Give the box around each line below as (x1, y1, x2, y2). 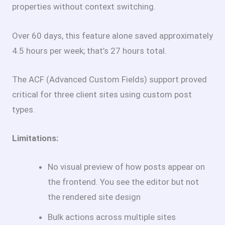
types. (12, 104, 35, 115)
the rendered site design (48, 192, 141, 202)
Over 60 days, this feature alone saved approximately (12, 30, 213, 41)
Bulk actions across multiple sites (48, 212, 176, 222)
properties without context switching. (12, 2, 156, 12)
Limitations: (12, 133, 58, 144)
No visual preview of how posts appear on (48, 162, 205, 172)
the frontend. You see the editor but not (48, 177, 199, 187)
